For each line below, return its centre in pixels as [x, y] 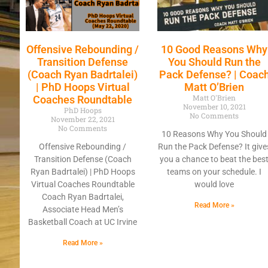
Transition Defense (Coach [83, 159]
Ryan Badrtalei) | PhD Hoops [83, 171]
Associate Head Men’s [83, 209]
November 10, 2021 [214, 106]
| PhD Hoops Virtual [83, 87]
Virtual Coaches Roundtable [83, 184]
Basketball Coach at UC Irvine [83, 222]
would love [214, 184]
